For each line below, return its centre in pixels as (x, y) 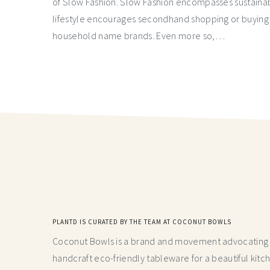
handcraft (72, 258)
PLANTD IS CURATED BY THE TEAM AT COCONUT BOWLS (142, 222)
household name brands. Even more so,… (139, 36)
